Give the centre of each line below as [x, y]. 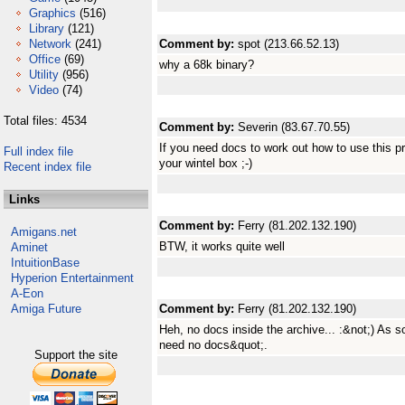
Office [45, 59]
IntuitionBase [45, 263]
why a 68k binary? [207, 65]
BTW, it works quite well [222, 246]
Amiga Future [46, 309]
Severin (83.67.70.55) [294, 127]
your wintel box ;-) [206, 163]
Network [50, 44]
